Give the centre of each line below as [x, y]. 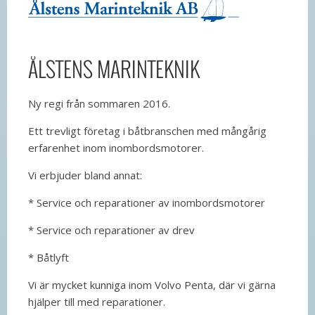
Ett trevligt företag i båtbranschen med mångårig [147, 130]
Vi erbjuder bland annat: [85, 175]
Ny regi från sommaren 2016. [99, 103]
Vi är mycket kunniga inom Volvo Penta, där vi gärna [152, 284]
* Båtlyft [49, 257]
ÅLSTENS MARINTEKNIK [114, 68]
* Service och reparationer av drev [111, 230]
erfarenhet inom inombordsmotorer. [116, 147]
